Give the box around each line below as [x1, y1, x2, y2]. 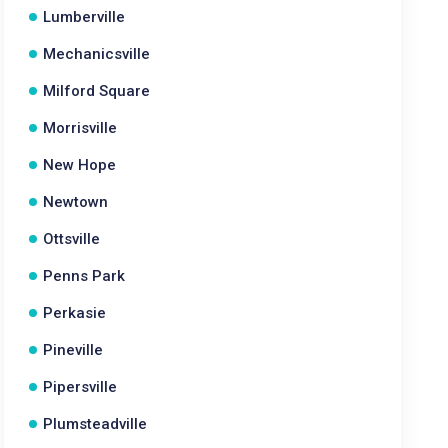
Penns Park [43, 267, 126, 285]
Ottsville [43, 230, 101, 248]
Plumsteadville [43, 415, 148, 433]
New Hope [43, 156, 117, 174]
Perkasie [43, 304, 107, 322]
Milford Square [43, 82, 151, 100]
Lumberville [43, 8, 126, 26]
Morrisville [43, 119, 118, 137]
